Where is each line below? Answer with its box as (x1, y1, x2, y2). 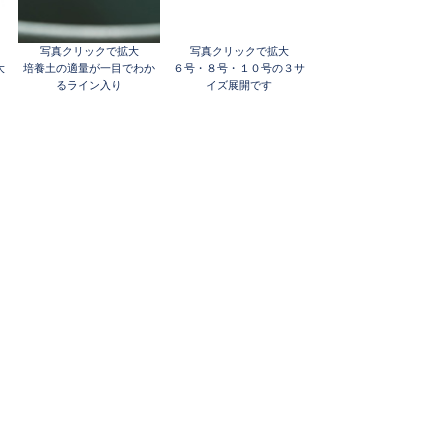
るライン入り (56, 78, 122, 92)
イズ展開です (206, 78, 272, 92)
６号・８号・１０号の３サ (173, 61, 305, 75)
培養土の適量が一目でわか (23, 61, 155, 75)
